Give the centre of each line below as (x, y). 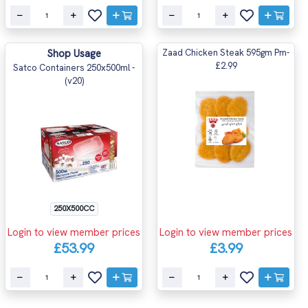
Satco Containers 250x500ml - (74, 68)
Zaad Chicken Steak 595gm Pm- (226, 53)
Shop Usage (74, 54)
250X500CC (74, 209)
